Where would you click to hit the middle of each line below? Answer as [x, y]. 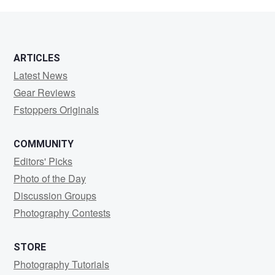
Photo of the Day [50, 178]
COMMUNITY [44, 144]
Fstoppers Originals [56, 110]
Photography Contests [62, 213]
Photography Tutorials [61, 264]
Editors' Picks [43, 161]
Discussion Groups [55, 196]
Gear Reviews [45, 92]
